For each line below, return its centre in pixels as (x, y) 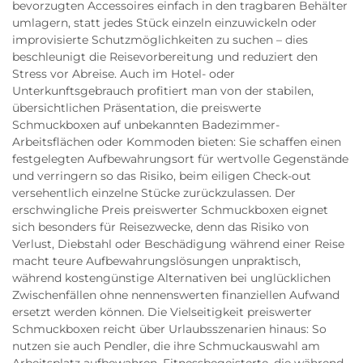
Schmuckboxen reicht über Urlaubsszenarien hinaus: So (169, 329)
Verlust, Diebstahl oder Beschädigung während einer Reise (178, 244)
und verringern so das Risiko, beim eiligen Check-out (162, 176)
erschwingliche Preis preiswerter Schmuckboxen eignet (170, 210)
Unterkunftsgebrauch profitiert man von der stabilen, (163, 91)
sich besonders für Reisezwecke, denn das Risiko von (160, 227)
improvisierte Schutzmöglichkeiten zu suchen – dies (160, 40)
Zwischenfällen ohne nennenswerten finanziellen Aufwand (176, 295)
